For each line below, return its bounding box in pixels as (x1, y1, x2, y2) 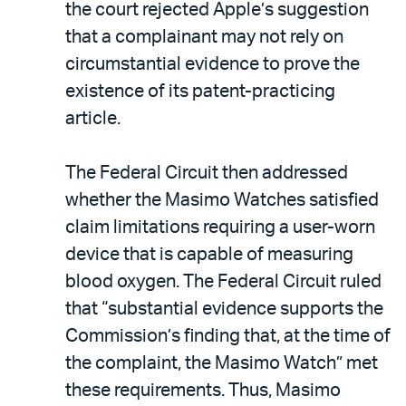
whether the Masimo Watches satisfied (65, 190, 379, 209)
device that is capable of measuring (65, 245, 353, 264)
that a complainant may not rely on (65, 27, 343, 46)
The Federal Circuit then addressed (65, 163, 348, 182)
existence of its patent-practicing (65, 82, 335, 101)
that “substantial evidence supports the (65, 299, 383, 318)
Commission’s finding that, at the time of (65, 326, 391, 345)
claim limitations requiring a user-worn (65, 217, 375, 237)
